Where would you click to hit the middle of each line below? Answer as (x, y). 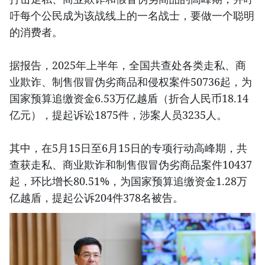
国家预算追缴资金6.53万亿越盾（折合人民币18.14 (129, 98)
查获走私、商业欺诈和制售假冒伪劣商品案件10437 (131, 164)
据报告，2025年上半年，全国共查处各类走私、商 (128, 65)
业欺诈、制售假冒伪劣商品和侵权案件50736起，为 (131, 81)
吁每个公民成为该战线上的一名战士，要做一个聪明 (132, 15)
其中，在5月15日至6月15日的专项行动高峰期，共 (128, 148)
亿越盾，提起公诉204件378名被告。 (96, 197)
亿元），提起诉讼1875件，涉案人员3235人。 (118, 114)
